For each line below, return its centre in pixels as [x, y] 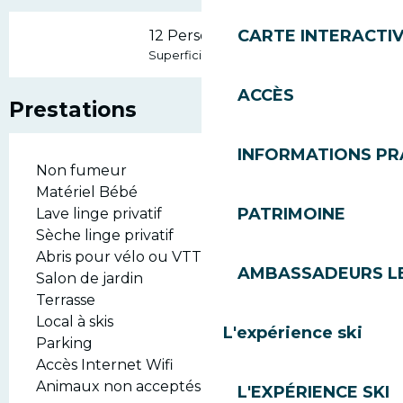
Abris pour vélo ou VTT [119, 257]
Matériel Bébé [87, 192]
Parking [64, 343]
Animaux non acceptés [118, 386]
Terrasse [66, 300]
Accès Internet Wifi [105, 365]
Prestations [73, 110]
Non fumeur [81, 170]
